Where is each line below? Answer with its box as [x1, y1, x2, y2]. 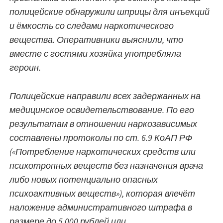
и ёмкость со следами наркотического [9, 20, 174, 32]
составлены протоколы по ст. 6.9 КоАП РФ [9, 131, 192, 143]
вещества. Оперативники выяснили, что [9, 34, 183, 46]
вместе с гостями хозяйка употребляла [9, 48, 181, 60]
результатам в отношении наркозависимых [9, 117, 197, 129]
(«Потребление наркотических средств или [9, 145, 196, 157]
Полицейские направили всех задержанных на [9, 90, 201, 102]
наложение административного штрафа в [9, 201, 192, 213]
